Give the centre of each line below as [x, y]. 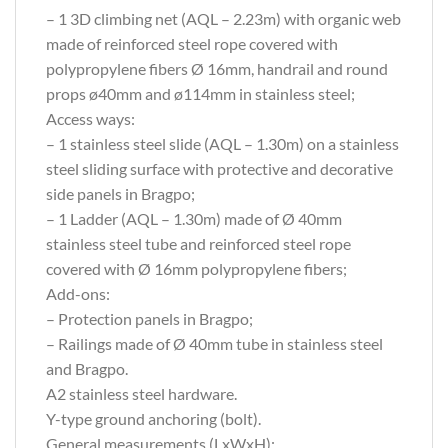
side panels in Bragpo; [120, 194]
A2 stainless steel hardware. [141, 394]
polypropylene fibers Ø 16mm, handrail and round [217, 69]
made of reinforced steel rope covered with [192, 44]
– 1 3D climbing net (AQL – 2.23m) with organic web [223, 19]
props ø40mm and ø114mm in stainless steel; [200, 94]
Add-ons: [78, 294]
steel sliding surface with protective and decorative [219, 169]
